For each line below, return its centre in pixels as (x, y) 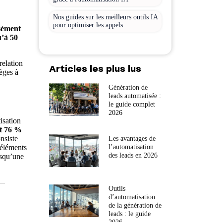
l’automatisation (131, 147)
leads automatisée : (135, 96)
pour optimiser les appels (88, 25)
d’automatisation (132, 197)
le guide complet (132, 104)
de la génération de (135, 205)
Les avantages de (132, 139)
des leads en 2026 (133, 155)
